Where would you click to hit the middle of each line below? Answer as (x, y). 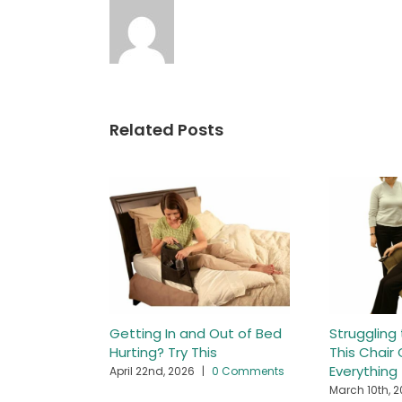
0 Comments (248, 371)
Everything (363, 371)
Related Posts (166, 129)
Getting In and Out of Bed (196, 333)
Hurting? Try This (163, 352)
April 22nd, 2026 (152, 371)
